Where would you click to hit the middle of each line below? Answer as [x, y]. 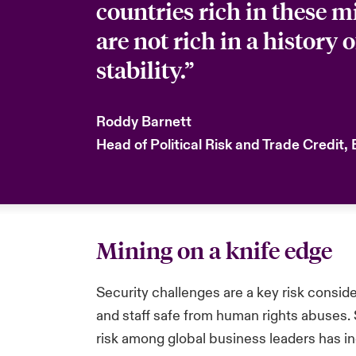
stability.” [145, 70]
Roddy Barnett [143, 122]
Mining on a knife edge [214, 250]
